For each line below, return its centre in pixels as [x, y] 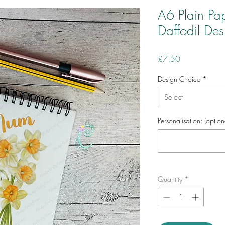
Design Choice [179, 79]
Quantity [170, 179]
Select [174, 97]
